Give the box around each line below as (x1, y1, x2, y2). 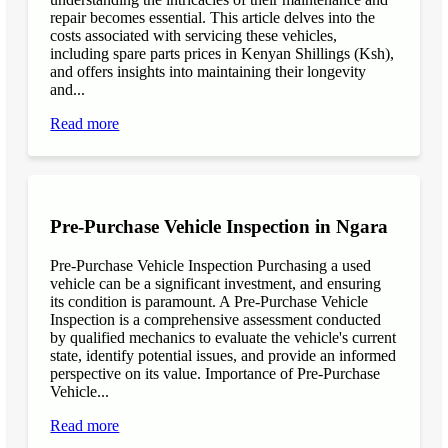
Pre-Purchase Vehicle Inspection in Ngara (50, 215, 389, 237)
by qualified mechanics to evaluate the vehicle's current (50, 328, 397, 346)
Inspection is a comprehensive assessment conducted (50, 310, 382, 328)
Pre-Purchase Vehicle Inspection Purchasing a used (50, 256, 372, 274)
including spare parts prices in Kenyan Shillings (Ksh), (50, 45, 395, 63)
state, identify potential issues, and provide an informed (50, 346, 397, 364)
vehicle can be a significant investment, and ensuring (50, 274, 382, 292)
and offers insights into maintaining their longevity (50, 63, 367, 81)
